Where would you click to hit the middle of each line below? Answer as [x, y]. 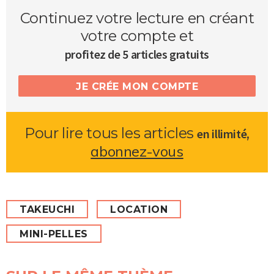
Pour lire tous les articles [111, 133]
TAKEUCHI [47, 210]
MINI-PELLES [54, 234]
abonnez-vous [137, 151]
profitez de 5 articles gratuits [137, 54]
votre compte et [137, 36]
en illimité [222, 134]
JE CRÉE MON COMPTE [137, 87]
